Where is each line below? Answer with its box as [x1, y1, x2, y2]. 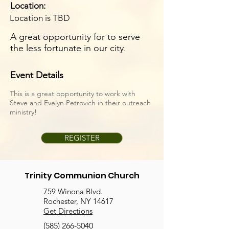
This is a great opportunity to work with [10, 89, 135, 98]
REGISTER [64, 133, 100, 143]
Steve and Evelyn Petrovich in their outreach [10, 98, 151, 107]
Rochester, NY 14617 [43, 196, 113, 206]
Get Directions [43, 206, 93, 216]
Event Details [10, 70, 63, 81]
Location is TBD [10, 13, 70, 23]
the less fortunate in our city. [10, 42, 126, 54]
